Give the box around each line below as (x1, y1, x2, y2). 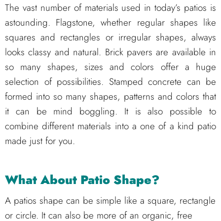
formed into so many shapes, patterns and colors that (5, 90, 216, 104)
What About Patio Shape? (5, 171, 159, 189)
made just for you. (5, 134, 75, 148)
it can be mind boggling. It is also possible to (5, 105, 216, 118)
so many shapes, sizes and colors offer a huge (5, 60, 216, 74)
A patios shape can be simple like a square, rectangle (5, 193, 216, 207)
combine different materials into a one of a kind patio (5, 119, 216, 133)
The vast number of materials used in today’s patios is (5, 1, 216, 15)
